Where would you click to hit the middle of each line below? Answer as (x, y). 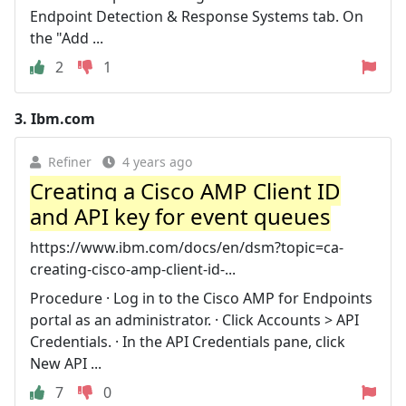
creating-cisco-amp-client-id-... (133, 269)
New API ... (66, 363)
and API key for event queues (180, 216)
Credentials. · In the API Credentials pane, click (188, 342)
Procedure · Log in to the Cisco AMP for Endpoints (201, 298)
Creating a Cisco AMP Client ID (185, 191)
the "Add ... (67, 38)
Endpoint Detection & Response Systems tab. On (197, 16)
